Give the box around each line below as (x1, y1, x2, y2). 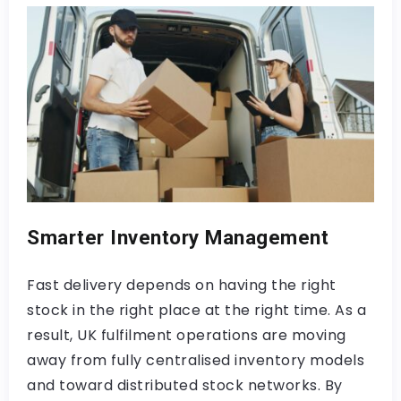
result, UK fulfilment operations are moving (27, 324, 346, 346)
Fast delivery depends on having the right (27, 274, 337, 295)
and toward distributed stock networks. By (27, 374, 343, 396)
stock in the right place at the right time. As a (27, 299, 366, 320)
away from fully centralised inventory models (27, 349, 364, 371)
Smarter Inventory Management (27, 225, 328, 249)
